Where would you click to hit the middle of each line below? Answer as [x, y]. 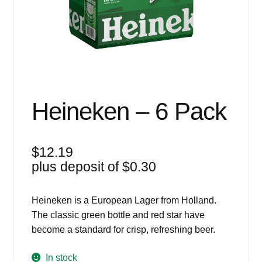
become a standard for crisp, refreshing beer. [123, 230]
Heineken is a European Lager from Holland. [124, 201]
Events [27, 7]
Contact [29, 100]
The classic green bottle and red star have [118, 215]
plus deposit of [77, 167]
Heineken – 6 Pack [129, 112]
